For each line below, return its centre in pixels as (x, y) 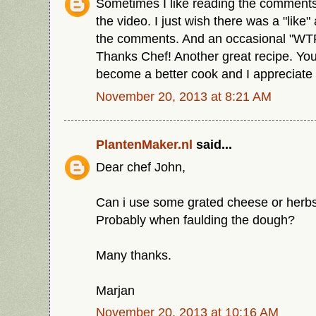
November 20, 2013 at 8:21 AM (184, 97)
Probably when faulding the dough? (195, 219)
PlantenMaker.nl (144, 144)
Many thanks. (134, 255)
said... (212, 144)
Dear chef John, (141, 166)
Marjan (115, 290)
